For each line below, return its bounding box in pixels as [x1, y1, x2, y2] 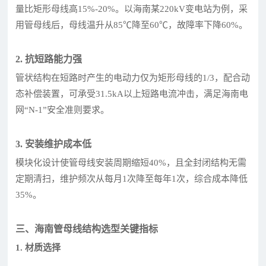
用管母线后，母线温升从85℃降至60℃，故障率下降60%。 [15, 20, 248, 30]
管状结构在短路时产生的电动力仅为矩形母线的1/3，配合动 [15, 72, 251, 83]
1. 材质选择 [15, 242, 61, 252]
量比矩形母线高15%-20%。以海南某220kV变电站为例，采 [15, 4, 248, 14]
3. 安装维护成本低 [15, 138, 92, 149]
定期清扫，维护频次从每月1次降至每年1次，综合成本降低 [15, 173, 248, 183]
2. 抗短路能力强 [15, 53, 83, 64]
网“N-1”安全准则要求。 [15, 104, 110, 115]
